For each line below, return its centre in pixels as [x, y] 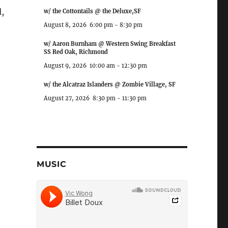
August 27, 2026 [66, 98]
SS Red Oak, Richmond [76, 52]
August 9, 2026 [65, 65]
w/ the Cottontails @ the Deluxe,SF [92, 11]
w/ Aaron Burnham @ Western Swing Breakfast [109, 44]
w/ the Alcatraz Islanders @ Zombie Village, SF [109, 84]
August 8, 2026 [65, 25]
